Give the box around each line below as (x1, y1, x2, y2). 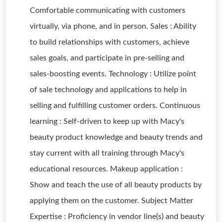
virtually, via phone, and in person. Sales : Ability (30, 22, 196, 30)
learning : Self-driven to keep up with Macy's (30, 117, 184, 125)
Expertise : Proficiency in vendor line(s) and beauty (30, 213, 204, 221)
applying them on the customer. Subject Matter (30, 197, 193, 205)
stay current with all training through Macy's (30, 149, 184, 157)
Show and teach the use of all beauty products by (30, 181, 202, 189)
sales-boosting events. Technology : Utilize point (30, 70, 196, 78)
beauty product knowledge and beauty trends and (30, 133, 203, 141)
